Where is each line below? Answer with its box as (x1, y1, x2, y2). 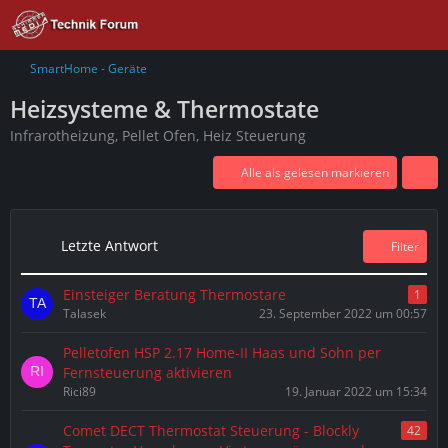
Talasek (63, 305, 106, 322)
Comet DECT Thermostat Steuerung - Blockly (63, 421, 359, 440)
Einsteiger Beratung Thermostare (63, 285, 286, 304)
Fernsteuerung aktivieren (63, 363, 232, 382)
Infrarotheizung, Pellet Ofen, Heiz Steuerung (10, 126, 306, 145)
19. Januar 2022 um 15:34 (285, 383, 427, 400)
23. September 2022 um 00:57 (259, 305, 427, 322)
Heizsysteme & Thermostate (10, 93, 319, 125)
